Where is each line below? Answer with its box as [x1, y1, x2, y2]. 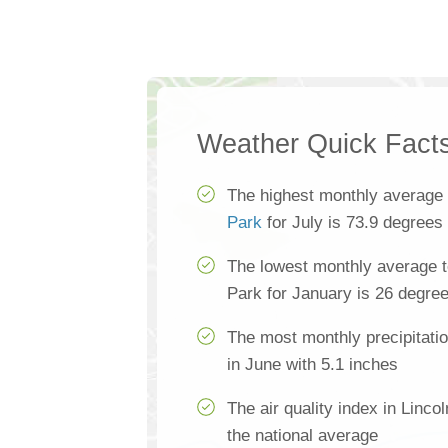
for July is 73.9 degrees [262, 213, 443, 232]
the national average [227, 426, 378, 445]
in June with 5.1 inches [227, 355, 398, 374]
